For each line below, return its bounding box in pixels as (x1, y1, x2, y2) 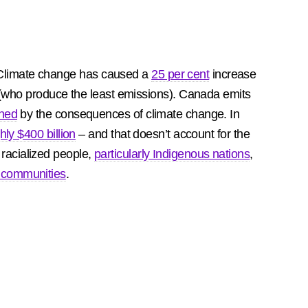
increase (209, 67, 256, 81)
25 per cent (151, 67, 210, 81)
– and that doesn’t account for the (75, 127, 250, 141)
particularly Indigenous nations (93, 147, 250, 161)
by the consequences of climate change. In (17, 107, 240, 121)
